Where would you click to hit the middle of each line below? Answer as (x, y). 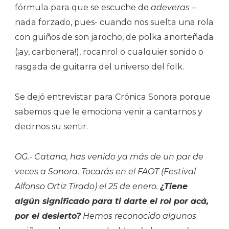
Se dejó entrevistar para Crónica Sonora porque (113, 97)
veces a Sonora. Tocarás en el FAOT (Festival (105, 171)
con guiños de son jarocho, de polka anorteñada (114, 37)
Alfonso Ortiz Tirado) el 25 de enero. (87, 186)
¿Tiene (174, 186)
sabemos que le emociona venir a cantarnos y (109, 111)
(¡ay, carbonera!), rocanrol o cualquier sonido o (109, 52)
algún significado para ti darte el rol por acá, (112, 201)
